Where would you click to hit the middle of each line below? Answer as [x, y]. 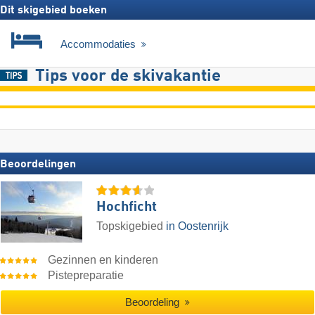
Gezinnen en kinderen [103, 260]
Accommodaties [99, 44]
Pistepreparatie [86, 276]
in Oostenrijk [197, 226]
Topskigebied [131, 226]
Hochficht [127, 208]
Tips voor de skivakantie [128, 77]
